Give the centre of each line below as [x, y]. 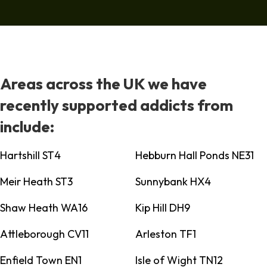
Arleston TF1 [165, 234]
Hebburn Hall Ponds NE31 [194, 156]
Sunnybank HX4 [173, 182]
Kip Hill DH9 [162, 208]
